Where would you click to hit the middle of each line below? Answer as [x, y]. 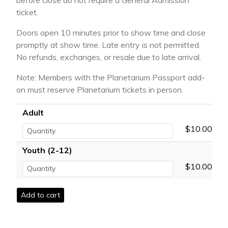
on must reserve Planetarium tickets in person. [100, 90]
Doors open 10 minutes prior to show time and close [111, 33]
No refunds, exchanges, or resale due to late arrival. [109, 57]
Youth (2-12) [47, 150]
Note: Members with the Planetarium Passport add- [111, 78]
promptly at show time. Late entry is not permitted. [108, 45]
